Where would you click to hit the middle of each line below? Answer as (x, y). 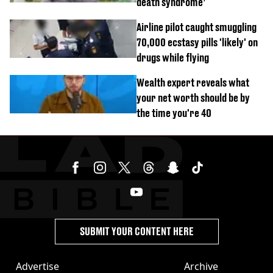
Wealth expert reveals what (193, 83)
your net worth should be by (193, 98)
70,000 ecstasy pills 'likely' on (197, 42)
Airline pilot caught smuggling (197, 27)
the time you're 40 (174, 113)
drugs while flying (173, 58)
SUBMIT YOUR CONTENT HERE (136, 231)
